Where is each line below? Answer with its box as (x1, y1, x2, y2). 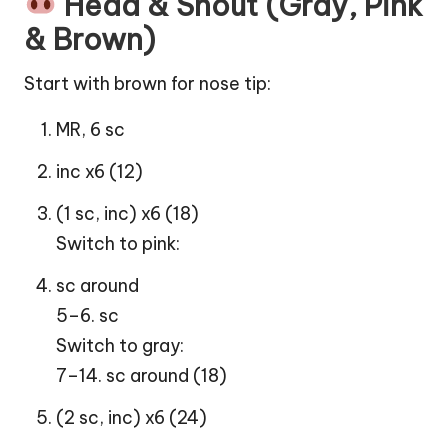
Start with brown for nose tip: (24, 72, 271, 96)
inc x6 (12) (56, 160, 143, 184)
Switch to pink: (56, 232, 180, 256)
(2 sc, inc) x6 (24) (56, 406, 207, 430)
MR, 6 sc (56, 118, 125, 142)
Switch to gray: (56, 334, 184, 358)
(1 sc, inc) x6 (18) (56, 202, 199, 226)
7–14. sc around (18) (56, 364, 227, 388)
